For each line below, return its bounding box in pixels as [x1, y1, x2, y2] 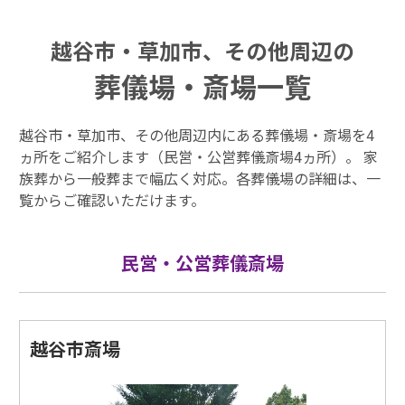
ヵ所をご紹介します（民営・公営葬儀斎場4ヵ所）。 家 [19, 146, 378, 168]
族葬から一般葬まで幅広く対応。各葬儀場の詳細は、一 [19, 167, 381, 190]
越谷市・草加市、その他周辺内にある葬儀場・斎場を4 [19, 124, 374, 146]
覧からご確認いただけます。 [19, 189, 205, 212]
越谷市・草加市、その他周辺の [50, 34, 354, 67]
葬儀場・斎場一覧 [93, 66, 311, 107]
